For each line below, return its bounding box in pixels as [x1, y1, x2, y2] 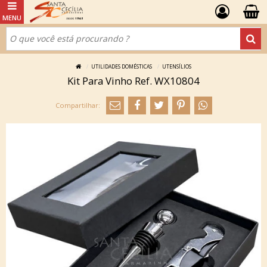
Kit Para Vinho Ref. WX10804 [67, 74, 200, 88]
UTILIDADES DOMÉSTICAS [91, 63, 152, 70]
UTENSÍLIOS [162, 63, 191, 70]
